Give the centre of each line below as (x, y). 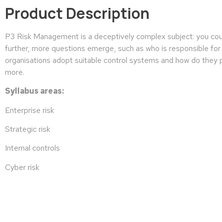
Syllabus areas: (34, 91)
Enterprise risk (29, 110)
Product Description (77, 13)
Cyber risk (22, 167)
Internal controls (32, 148)
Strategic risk (28, 129)
